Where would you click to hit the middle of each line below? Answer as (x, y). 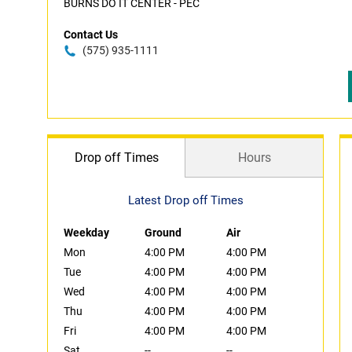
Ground (163, 233)
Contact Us (91, 35)
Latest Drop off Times (185, 200)
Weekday (86, 233)
